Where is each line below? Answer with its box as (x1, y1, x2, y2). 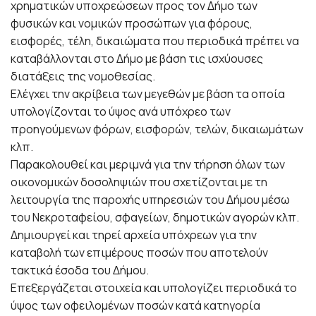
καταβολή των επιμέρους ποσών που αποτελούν (11, 244, 268, 260)
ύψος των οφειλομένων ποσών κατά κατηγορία (11, 297, 260, 313)
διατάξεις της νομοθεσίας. (11, 68, 155, 84)
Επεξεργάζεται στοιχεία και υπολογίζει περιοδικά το (11, 279, 297, 296)
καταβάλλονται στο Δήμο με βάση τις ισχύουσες (11, 50, 263, 66)
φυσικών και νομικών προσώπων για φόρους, (11, 15, 253, 31)
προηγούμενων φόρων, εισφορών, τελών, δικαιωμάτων (11, 121, 303, 137)
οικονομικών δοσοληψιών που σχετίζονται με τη (11, 174, 267, 190)
